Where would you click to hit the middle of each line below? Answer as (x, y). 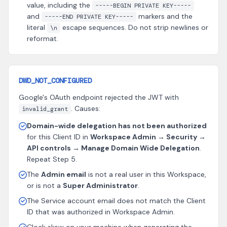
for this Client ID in (59, 137)
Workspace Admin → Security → (148, 137)
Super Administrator (100, 185)
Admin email (64, 174)
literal (37, 27)
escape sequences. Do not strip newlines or (134, 27)
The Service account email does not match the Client (116, 201)
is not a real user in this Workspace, (146, 174)
